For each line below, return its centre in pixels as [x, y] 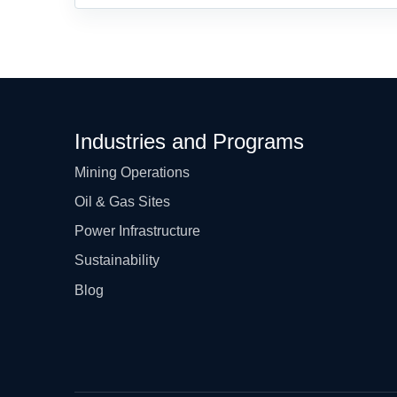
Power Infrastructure [137, 231]
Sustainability [117, 261]
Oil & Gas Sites [122, 201]
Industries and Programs [189, 141]
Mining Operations [132, 172]
